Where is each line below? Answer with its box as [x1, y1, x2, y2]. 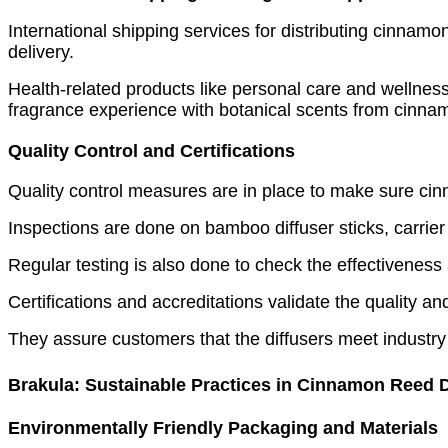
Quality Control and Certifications [8, 141, 295, 162]
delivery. [8, 42, 74, 63]
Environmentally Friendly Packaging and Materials [8, 417, 438, 438]
